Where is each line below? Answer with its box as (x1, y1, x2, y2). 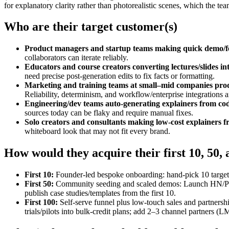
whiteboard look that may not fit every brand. (25, 127, 170, 136)
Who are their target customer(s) (4, 20, 177, 34)
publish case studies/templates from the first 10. (25, 189, 176, 198)
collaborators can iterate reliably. (25, 53, 128, 62)
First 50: (25, 179, 54, 189)
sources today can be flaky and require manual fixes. (25, 108, 193, 118)
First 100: (25, 198, 58, 207)
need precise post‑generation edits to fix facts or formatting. (25, 72, 215, 81)
